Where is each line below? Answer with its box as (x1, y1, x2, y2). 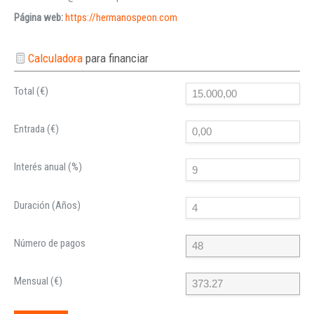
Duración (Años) (14, 198, 81, 212)
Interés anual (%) (14, 161, 82, 174)
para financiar (86, 50, 149, 65)
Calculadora (28, 50, 86, 65)
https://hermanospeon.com (65, 11, 177, 24)
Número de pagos (14, 236, 86, 250)
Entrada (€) (14, 122, 59, 135)
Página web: (14, 11, 65, 24)
